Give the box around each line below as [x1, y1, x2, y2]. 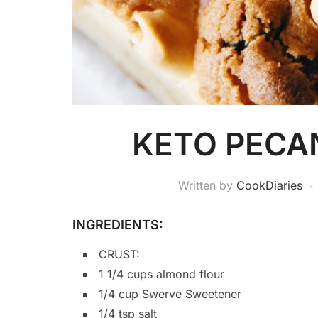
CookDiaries [236, 178, 302, 193]
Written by [177, 178, 236, 193]
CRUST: [99, 247, 140, 262]
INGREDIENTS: [72, 217, 163, 233]
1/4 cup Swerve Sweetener [99, 287, 241, 302]
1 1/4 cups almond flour [99, 267, 224, 282]
